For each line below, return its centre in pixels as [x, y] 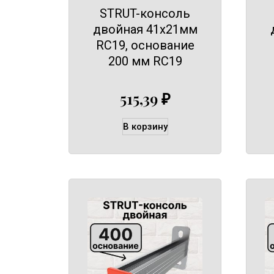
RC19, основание [145, 45]
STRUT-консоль [145, 13]
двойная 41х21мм [145, 29]
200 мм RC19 [145, 61]
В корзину [145, 127]
